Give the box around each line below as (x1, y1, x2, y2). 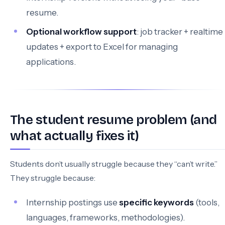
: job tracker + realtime (137, 27, 223, 37)
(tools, (194, 197, 219, 207)
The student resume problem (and (10, 112, 217, 128)
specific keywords (119, 197, 194, 207)
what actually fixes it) (10, 128, 139, 144)
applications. (26, 57, 76, 67)
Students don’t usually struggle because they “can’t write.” (10, 159, 217, 169)
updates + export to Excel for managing (26, 42, 178, 52)
